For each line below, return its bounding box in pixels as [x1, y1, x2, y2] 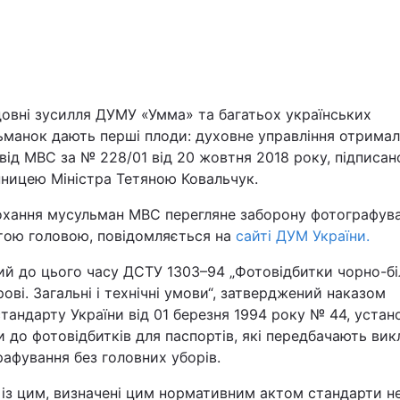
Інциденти [212, 273, 280, 290]
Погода [212, 366, 262, 383]
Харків [213, 74, 256, 91]
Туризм [212, 320, 262, 337]
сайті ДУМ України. [236, 227, 370, 245]
